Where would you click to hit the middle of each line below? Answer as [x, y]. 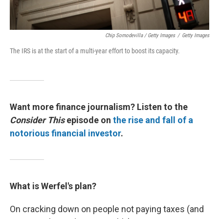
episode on [89, 120]
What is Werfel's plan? [53, 186]
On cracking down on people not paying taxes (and [107, 209]
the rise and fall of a [153, 120]
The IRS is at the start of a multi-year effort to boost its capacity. [95, 51]
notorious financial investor [65, 133]
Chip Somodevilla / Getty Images [140, 35]
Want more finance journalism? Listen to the [99, 107]
